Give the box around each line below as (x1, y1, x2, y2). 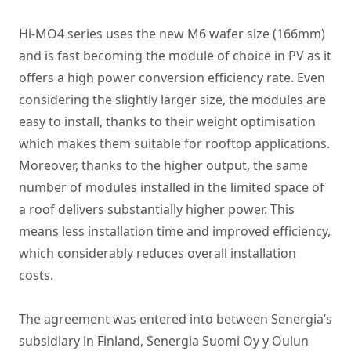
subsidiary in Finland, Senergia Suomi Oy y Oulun (19, 332, 309, 349)
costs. (19, 266, 53, 284)
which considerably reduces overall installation (19, 244, 296, 262)
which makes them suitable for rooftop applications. (19, 135, 330, 152)
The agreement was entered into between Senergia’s (19, 310, 332, 327)
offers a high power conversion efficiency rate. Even (19, 69, 325, 86)
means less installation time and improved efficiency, (19, 223, 331, 240)
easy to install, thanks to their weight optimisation (19, 113, 316, 130)
